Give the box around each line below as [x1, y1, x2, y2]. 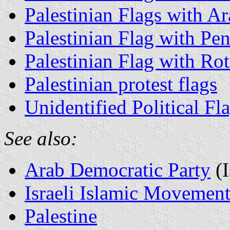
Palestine [25, 204, 97, 227]
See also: [4, 127, 78, 149]
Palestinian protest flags [25, 72, 217, 95]
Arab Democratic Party [25, 158, 210, 181]
